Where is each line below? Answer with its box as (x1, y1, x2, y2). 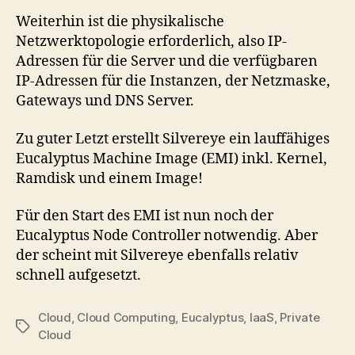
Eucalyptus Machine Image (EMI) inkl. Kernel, (16, 149, 327, 168)
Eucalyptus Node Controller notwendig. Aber (16, 227, 318, 245)
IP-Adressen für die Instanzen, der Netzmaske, (16, 72, 330, 90)
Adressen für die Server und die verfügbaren (16, 52, 318, 71)
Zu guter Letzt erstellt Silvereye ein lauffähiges (16, 129, 330, 148)
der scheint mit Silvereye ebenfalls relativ (16, 246, 298, 265)
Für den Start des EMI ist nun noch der (16, 207, 273, 225)
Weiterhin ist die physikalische (16, 13, 224, 31)
